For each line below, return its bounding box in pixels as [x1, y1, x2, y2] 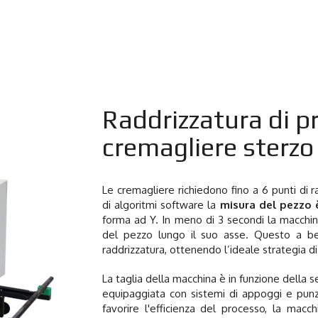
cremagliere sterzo [102, 132, 314, 162]
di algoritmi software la [102, 198, 220, 212]
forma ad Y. [102, 213, 163, 226]
